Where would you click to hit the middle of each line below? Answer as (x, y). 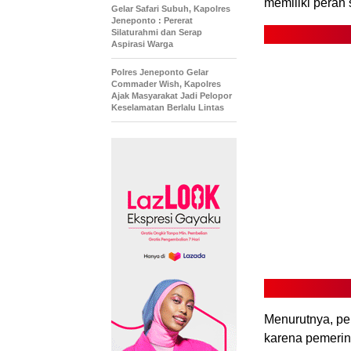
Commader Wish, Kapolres (166, 84)
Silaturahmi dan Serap (157, 33)
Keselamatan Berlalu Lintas (168, 108)
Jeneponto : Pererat (152, 21)
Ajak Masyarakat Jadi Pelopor (172, 96)
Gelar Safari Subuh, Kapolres (171, 9)
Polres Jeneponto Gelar (160, 72)
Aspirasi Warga (142, 44)
